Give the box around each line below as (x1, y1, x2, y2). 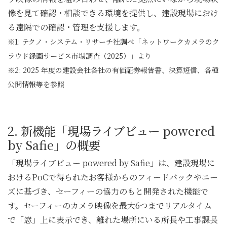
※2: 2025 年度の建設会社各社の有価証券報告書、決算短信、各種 (8, 64, 218, 75)
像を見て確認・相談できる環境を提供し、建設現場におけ (8, 7, 218, 19)
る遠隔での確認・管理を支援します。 (8, 21, 145, 33)
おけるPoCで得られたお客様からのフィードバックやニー (8, 171, 218, 183)
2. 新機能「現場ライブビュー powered (8, 122, 215, 139)
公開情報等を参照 (8, 79, 64, 89)
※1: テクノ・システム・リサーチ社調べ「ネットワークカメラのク (8, 36, 219, 47)
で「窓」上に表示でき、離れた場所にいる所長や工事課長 (8, 213, 218, 225)
